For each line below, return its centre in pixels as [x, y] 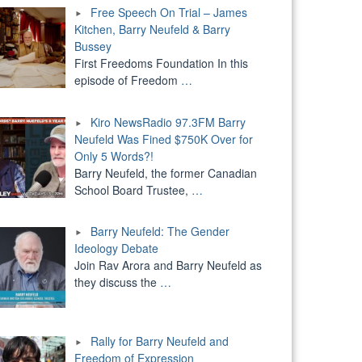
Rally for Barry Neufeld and [159, 341]
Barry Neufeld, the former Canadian [165, 173]
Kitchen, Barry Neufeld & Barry [152, 29]
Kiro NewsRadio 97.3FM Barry [168, 122]
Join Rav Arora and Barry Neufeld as [168, 265]
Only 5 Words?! [114, 156]
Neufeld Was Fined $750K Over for [163, 139]
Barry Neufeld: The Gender [160, 232]
